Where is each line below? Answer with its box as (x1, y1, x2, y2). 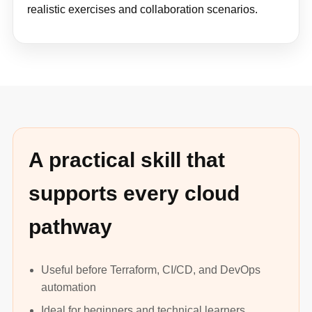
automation (41, 281, 96, 293)
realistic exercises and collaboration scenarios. (27, 3, 258, 15)
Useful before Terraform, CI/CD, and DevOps (41, 263, 260, 276)
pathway (29, 214, 112, 238)
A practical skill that (29, 148, 225, 171)
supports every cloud (29, 181, 240, 205)
